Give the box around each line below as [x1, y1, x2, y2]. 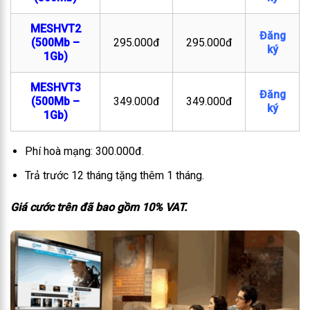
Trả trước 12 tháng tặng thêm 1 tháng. [24, 169, 204, 183]
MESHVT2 [30, 22, 81, 36]
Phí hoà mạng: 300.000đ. [24, 145, 144, 158]
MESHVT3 [30, 81, 81, 95]
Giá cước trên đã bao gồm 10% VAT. [10, 200, 190, 214]
